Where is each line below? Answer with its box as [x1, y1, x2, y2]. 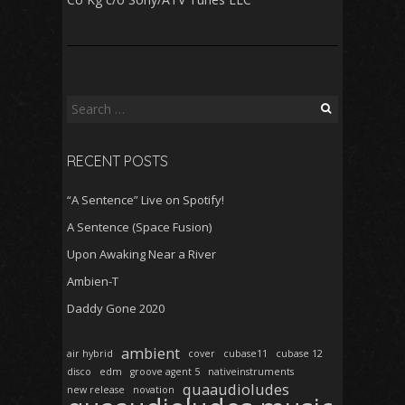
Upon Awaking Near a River [67, 245, 216, 262]
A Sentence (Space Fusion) [67, 218, 212, 235]
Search [66, 96, 105, 113]
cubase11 [223, 346, 268, 360]
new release [67, 382, 125, 396]
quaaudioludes [183, 378, 289, 400]
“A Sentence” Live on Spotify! [67, 191, 224, 208]
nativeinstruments [208, 364, 294, 378]
